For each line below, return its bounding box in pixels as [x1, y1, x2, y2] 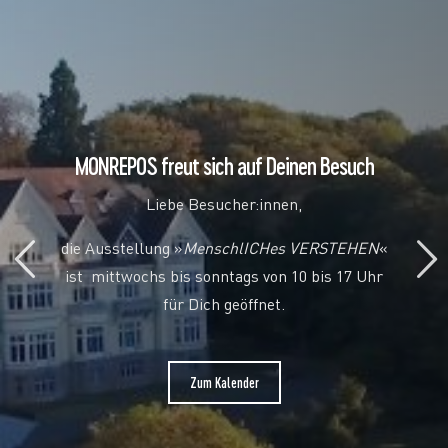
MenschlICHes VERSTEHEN [182, 242, 379, 258]
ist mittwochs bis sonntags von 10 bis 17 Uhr [65, 270, 383, 286]
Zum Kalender [189, 374, 259, 391]
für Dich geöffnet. [163, 298, 285, 314]
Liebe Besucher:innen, [146, 198, 302, 214]
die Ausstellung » [60, 242, 183, 258]
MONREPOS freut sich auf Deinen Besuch [74, 151, 374, 180]
